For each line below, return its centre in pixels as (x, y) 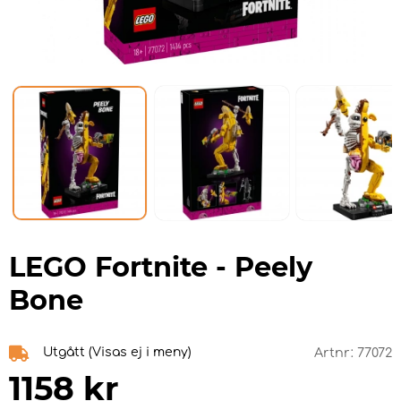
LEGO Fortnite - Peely (161, 268)
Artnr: (336, 353)
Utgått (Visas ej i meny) (117, 353)
